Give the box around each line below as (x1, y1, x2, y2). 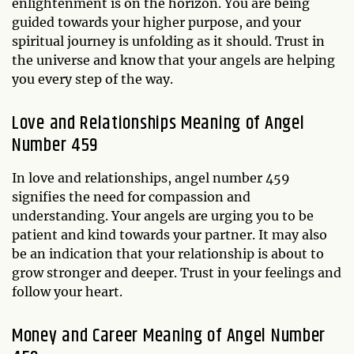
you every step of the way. (12, 70, 173, 87)
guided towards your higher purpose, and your (12, 13, 301, 30)
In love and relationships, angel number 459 (12, 169, 290, 186)
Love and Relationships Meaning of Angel (12, 108, 305, 137)
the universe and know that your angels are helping (12, 51, 335, 68)
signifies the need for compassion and (12, 188, 250, 205)
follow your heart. (12, 283, 122, 299)
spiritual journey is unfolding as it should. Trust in (12, 32, 325, 49)
